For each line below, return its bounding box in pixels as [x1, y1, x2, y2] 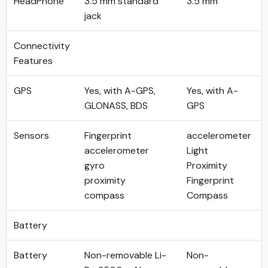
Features [14, 54, 53, 67]
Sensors [14, 129, 49, 142]
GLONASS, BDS [84, 99, 148, 112]
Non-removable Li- [84, 249, 166, 261]
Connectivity [14, 39, 70, 52]
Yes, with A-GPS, [84, 84, 156, 97]
